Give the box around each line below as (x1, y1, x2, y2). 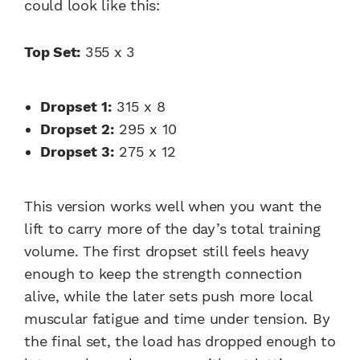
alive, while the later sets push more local (24, 287, 313, 305)
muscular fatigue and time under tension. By (24, 309, 330, 327)
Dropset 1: (40, 97, 112, 115)
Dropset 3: (40, 142, 114, 160)
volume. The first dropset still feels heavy (24, 242, 309, 260)
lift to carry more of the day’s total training (24, 219, 321, 237)
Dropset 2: (40, 120, 114, 137)
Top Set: (24, 43, 80, 60)
